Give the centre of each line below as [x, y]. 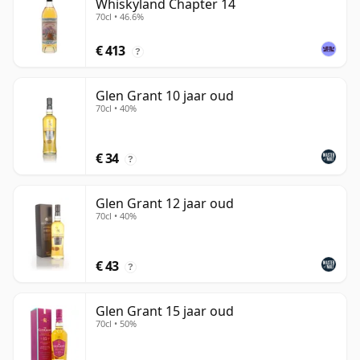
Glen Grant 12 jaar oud [165, 204]
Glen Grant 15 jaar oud [165, 311]
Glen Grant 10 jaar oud [165, 96]
